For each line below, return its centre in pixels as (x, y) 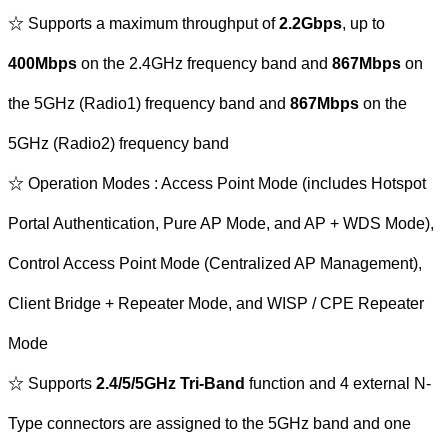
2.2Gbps (310, 23)
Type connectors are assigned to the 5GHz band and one (209, 423)
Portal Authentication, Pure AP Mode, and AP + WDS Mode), (221, 223)
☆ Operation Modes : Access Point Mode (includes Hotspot (217, 183)
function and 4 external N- (338, 383)
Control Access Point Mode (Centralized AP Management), (215, 263)
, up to (363, 23)
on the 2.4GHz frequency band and (204, 63)
